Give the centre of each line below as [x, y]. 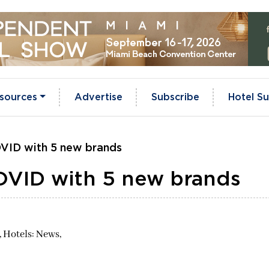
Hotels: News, [32, 234]
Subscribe [175, 97]
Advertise [98, 97]
